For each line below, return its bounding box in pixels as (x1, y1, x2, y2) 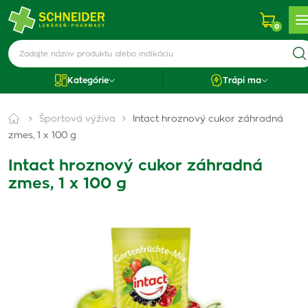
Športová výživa (39, 115, 115, 124)
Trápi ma (223, 76, 262, 85)
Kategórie (67, 76, 109, 85)
